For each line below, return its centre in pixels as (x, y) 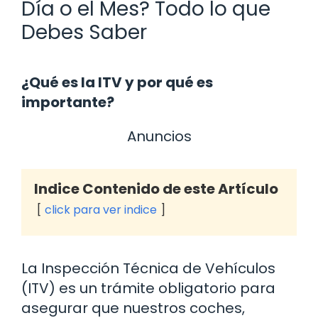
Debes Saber (84, 32)
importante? (68, 102)
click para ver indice (101, 209)
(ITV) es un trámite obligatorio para (148, 288)
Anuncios (159, 136)
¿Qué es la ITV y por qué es (117, 82)
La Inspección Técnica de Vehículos (148, 268)
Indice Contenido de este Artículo (156, 188)
